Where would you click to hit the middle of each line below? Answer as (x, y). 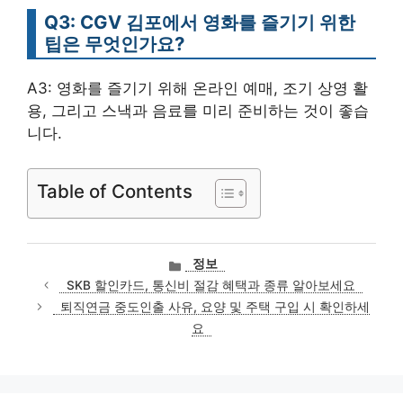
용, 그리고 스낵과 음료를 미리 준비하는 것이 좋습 (198, 111)
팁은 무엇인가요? (114, 44)
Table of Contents (115, 191)
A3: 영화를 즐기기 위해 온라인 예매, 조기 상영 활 (197, 89)
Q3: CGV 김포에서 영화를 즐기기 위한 (200, 22)
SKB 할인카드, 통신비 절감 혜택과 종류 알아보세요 (211, 285)
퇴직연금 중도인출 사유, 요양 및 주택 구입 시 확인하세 (215, 306)
